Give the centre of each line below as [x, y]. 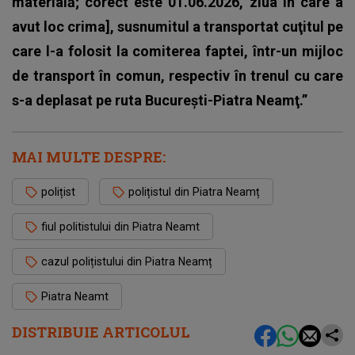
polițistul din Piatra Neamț [194, 191]
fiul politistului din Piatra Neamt [120, 226]
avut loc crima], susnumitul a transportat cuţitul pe [177, 26]
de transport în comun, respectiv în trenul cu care [177, 75]
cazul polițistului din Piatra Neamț [127, 261]
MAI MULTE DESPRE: [89, 157]
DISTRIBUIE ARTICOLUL [101, 332]
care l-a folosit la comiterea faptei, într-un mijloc [177, 51]
